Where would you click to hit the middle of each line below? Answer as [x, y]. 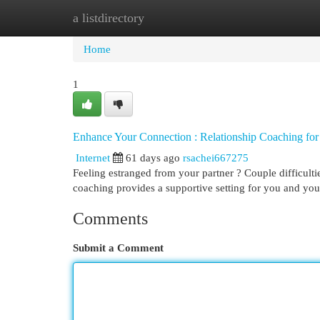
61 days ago [153, 157]
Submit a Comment [118, 247]
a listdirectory [109, 18]
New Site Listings [182, 17]
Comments [110, 219]
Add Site [261, 17]
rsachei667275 [216, 157]
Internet [93, 157]
